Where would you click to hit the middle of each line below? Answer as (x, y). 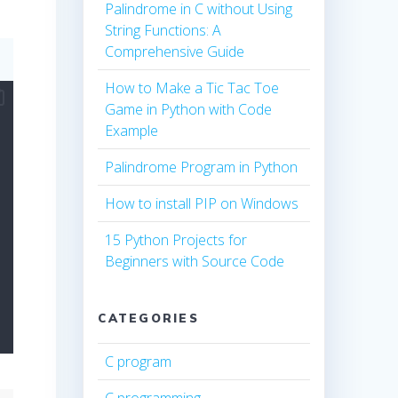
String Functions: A (163, 31)
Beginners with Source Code (195, 262)
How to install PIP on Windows (202, 204)
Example (132, 131)
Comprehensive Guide (175, 52)
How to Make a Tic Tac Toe (192, 88)
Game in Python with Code (189, 110)
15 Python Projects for (176, 240)
